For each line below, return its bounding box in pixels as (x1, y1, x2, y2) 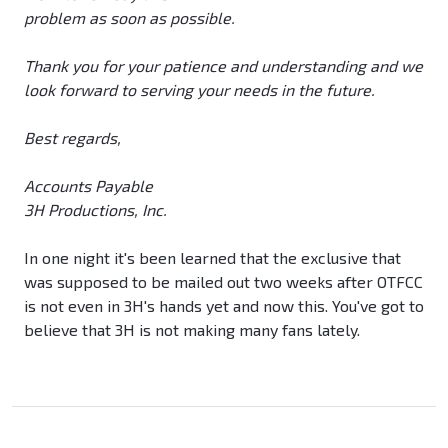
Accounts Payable (24, 176, 153, 196)
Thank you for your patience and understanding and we (24, 56, 423, 76)
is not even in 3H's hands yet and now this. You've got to (24, 296, 424, 316)
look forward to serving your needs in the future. (24, 80, 375, 100)
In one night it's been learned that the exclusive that (24, 248, 401, 268)
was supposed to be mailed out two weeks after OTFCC (24, 272, 423, 292)
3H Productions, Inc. (24, 200, 167, 220)
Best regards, (24, 128, 121, 148)
